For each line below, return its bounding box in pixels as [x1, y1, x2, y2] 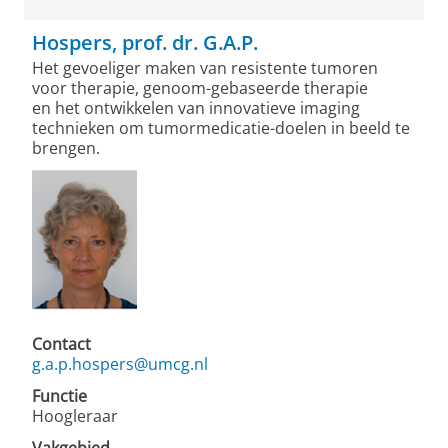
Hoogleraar [32, 405, 118, 427]
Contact [32, 333, 91, 355]
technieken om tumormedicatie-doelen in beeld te [32, 117, 410, 139]
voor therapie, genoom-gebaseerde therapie [32, 77, 368, 99]
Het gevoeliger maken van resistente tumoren [32, 57, 378, 79]
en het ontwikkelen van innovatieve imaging [32, 97, 360, 119]
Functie [32, 385, 87, 407]
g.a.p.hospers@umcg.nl [32, 353, 208, 375]
